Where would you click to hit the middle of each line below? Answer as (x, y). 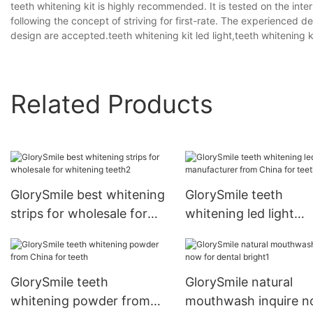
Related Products (112, 104)
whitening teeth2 (61, 233)
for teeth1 (213, 252)
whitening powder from (80, 301)
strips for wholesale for (79, 214)
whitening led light (239, 214)
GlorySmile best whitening (88, 195)
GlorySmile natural (239, 282)
